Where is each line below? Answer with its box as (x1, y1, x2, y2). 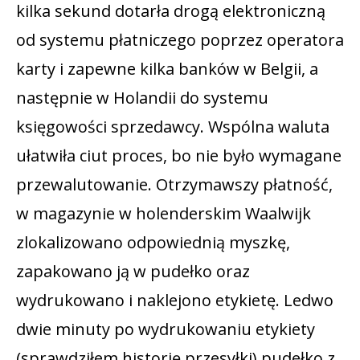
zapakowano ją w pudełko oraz (16, 260, 250, 282)
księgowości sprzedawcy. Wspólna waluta (16, 115, 329, 137)
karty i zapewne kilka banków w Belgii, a (16, 57, 318, 80)
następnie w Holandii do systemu (16, 86, 268, 108)
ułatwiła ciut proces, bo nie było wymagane (16, 144, 342, 166)
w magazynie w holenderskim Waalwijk (16, 202, 311, 224)
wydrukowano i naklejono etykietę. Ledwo (16, 288, 333, 311)
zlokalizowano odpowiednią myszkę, (16, 231, 290, 253)
